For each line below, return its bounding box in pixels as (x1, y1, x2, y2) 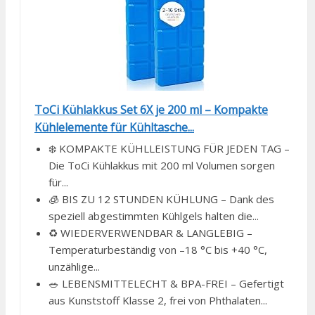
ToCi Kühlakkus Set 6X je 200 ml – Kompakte (34, 102, 268, 118)
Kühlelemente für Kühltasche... (34, 120, 194, 136)
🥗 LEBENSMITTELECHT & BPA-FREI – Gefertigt (49, 276, 284, 291)
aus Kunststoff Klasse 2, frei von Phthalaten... (49, 293, 267, 308)
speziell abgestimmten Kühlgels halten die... (49, 209, 259, 224)
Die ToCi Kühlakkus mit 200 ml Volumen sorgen (49, 158, 275, 173)
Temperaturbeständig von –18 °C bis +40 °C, (49, 243, 267, 257)
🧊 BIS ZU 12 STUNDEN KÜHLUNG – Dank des (49, 192, 274, 207)
